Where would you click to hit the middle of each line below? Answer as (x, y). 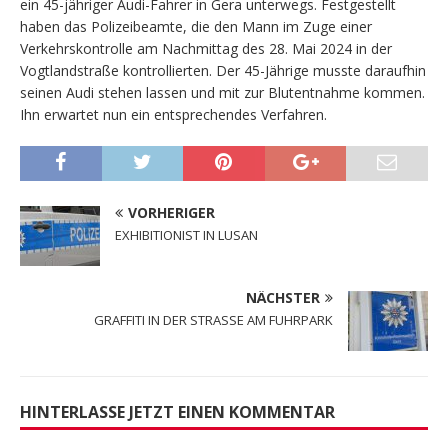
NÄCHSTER (283, 297)
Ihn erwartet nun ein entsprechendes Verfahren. (173, 114)
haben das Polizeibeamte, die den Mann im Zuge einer (196, 26)
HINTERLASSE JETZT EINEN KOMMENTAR (177, 411)
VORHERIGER (171, 212)
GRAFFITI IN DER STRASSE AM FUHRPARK (213, 319)
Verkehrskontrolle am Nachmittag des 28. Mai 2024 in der (206, 48)
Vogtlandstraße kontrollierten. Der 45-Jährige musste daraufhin (223, 70)
